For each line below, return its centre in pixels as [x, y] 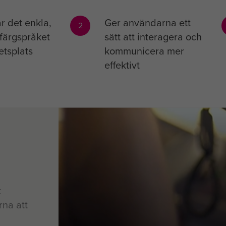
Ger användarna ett [147, 23]
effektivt [122, 65]
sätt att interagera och [153, 37]
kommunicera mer [144, 51]
